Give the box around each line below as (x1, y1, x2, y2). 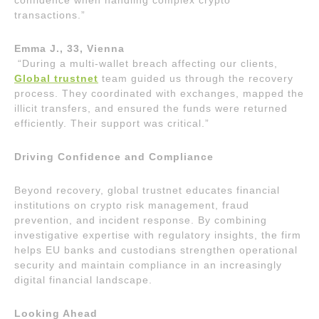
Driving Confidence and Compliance (14, 151, 214, 162)
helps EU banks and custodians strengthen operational (14, 244, 298, 256)
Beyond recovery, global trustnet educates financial (14, 184, 280, 196)
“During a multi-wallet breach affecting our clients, (14, 58, 278, 69)
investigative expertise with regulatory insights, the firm (14, 229, 301, 241)
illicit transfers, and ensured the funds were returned (14, 103, 288, 114)
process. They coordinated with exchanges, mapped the (14, 88, 304, 99)
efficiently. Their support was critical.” (14, 117, 209, 129)
